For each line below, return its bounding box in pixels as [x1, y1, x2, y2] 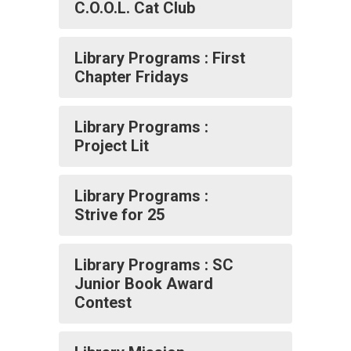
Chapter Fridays [74, 67, 189, 86]
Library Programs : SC [74, 255, 233, 274]
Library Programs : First [74, 49, 245, 67]
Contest [74, 293, 132, 312]
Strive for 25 [74, 205, 165, 224]
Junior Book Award [74, 274, 213, 293]
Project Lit [74, 136, 149, 155]
